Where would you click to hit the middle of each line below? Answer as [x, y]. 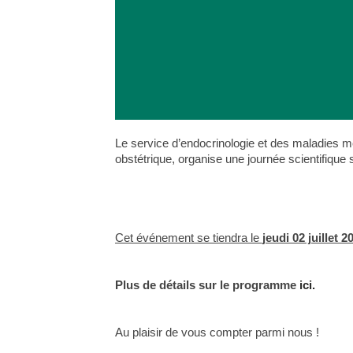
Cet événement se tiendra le [188, 237]
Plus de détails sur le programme [207, 284]
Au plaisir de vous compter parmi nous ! [218, 332]
